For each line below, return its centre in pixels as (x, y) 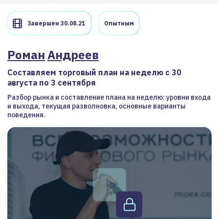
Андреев (73, 55)
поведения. (26, 115)
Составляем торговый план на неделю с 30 (94, 72)
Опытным (119, 23)
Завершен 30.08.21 (56, 23)
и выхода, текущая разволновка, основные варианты (97, 106)
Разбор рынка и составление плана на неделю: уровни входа (109, 97)
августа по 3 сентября (52, 83)
